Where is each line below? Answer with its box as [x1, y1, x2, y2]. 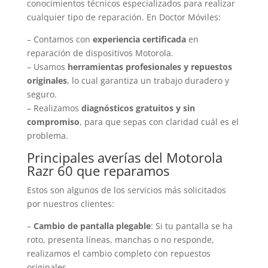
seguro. [26, 88, 57, 100]
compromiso [26, 115, 80, 127]
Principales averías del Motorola [26, 148, 223, 166]
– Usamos [26, 60, 68, 72]
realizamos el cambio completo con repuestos [26, 247, 211, 259]
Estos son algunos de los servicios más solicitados [26, 184, 226, 196]
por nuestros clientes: [26, 197, 114, 209]
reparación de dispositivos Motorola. [26, 47, 173, 59]
